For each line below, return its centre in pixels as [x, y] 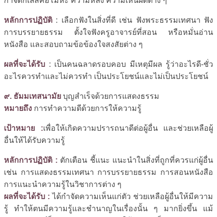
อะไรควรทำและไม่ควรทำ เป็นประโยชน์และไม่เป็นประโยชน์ [106, 76]
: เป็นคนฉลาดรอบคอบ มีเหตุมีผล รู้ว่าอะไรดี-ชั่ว [129, 64]
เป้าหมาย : [23, 128]
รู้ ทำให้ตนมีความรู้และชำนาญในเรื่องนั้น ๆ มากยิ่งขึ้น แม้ [108, 208]
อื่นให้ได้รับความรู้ [34, 140]
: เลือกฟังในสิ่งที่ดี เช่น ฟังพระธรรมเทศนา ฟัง [133, 20]
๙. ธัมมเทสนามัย [32, 96]
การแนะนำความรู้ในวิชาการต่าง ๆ [63, 184]
